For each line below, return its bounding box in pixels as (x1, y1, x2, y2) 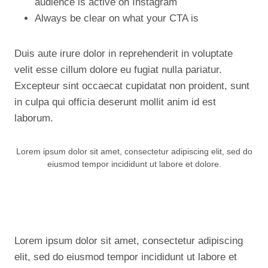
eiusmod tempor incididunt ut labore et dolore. (47, 160, 221, 169)
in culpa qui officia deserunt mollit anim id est (14, 96, 216, 108)
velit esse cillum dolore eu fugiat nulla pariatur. (14, 64, 222, 75)
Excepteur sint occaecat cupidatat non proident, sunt (14, 80, 249, 92)
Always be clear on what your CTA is (35, 13, 199, 24)
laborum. (14, 112, 53, 124)
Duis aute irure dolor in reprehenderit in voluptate (14, 48, 233, 59)
